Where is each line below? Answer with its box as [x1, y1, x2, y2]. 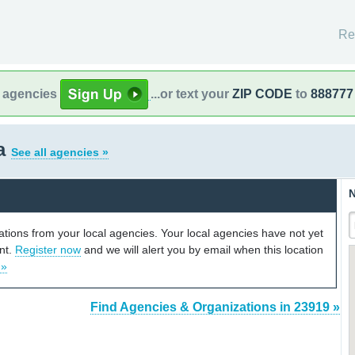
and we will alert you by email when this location [81, 242, 323, 256]
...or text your [151, 86, 232, 101]
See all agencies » [11, 146, 109, 158]
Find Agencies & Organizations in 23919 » [90, 300, 340, 315]
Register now [15, 242, 81, 256]
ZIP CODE [232, 86, 292, 101]
